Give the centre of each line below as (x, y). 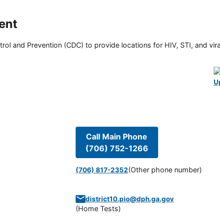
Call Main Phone (117, 136)
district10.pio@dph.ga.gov (129, 199)
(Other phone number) (165, 170)
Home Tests (98, 209)
